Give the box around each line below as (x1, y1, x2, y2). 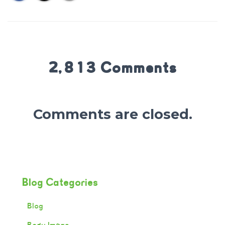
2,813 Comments (47, 58, 178, 77)
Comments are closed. (33, 106, 192, 123)
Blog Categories (23, 176, 98, 189)
